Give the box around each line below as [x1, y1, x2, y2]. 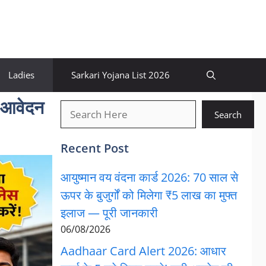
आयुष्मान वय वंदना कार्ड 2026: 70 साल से [60, 169, 238, 185]
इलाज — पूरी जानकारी [60, 205, 158, 221]
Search [214, 108, 242, 121]
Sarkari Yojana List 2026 [71, 69, 170, 81]
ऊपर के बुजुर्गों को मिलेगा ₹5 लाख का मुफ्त [60, 187, 237, 203]
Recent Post [60, 140, 129, 156]
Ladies [8, 69, 34, 81]
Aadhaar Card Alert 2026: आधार [60, 243, 226, 259]
